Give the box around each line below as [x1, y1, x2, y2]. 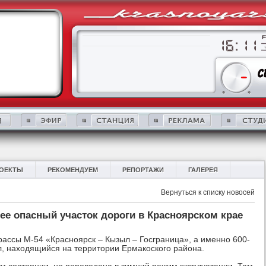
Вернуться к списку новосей [161, 188, 255, 197]
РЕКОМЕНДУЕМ [47, 166, 98, 173]
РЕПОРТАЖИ [122, 166, 164, 173]
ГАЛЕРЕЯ [188, 166, 218, 173]
